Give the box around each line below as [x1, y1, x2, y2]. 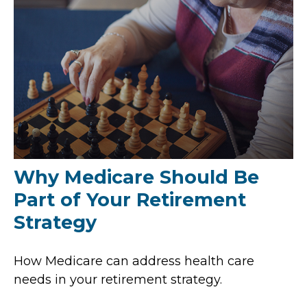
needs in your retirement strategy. [14, 271, 222, 287]
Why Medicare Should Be [14, 165, 259, 188]
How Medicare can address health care [14, 253, 254, 269]
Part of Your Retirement [14, 188, 246, 211]
